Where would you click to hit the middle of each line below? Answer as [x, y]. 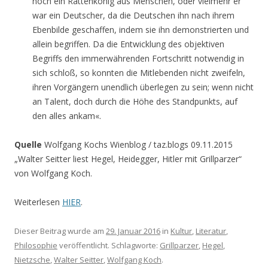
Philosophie [36, 245]
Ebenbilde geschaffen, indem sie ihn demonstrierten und [141, 30]
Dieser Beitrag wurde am [60, 231]
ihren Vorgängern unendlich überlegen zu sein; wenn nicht [143, 87]
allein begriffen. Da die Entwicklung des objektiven [128, 44]
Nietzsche [32, 260]
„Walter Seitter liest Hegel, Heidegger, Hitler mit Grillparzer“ [128, 159]
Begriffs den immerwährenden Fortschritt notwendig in [138, 58]
